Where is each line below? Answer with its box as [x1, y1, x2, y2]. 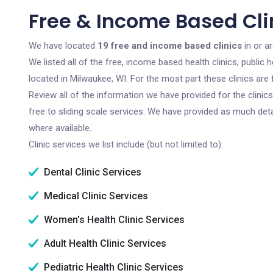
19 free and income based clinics [97, 40, 242, 51]
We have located [29, 40, 97, 51]
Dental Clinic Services [41, 166, 141, 178]
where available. [29, 122, 91, 133]
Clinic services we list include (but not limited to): [29, 139, 223, 150]
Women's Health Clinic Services [41, 214, 185, 225]
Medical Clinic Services [41, 190, 148, 202]
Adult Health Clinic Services [41, 238, 166, 249]
